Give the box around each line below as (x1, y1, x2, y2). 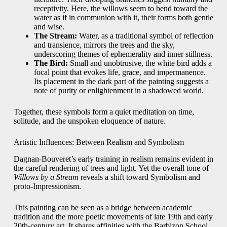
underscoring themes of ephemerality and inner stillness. (33, 50, 212, 59)
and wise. (33, 22, 64, 31)
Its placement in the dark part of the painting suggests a (33, 77, 209, 86)
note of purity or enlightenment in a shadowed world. (33, 86, 204, 95)
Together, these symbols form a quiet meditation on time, (13, 107, 194, 117)
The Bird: (33, 59, 68, 68)
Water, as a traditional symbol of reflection (77, 31, 213, 41)
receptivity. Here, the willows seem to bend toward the (33, 4, 208, 13)
